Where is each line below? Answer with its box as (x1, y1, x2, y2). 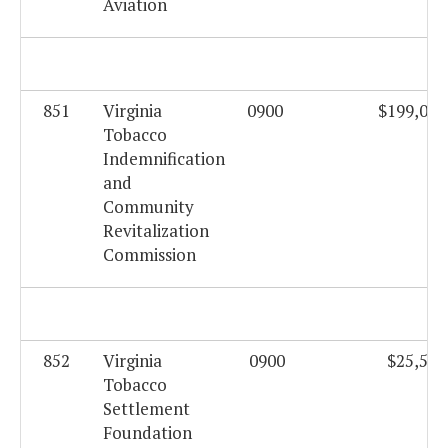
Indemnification (103, 147, 225, 171)
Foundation (103, 421, 192, 445)
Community (103, 195, 194, 219)
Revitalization (103, 219, 209, 243)
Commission (103, 243, 196, 267)
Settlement (103, 397, 190, 421)
